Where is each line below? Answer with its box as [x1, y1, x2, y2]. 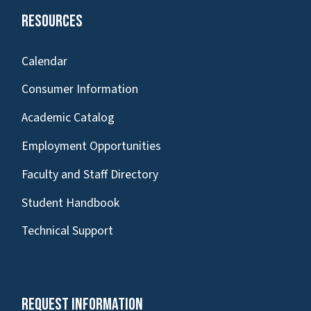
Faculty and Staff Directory [22, 165, 158, 183]
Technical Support [22, 222, 113, 240]
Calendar [22, 52, 67, 70]
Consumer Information [22, 81, 138, 99]
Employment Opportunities [22, 137, 161, 155]
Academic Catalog [22, 109, 115, 127]
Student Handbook [22, 194, 119, 212]
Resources [22, 10, 83, 31]
